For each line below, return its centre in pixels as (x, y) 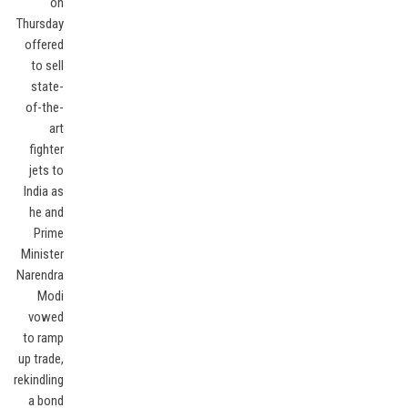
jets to (47, 170)
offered (45, 45)
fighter (47, 149)
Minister (43, 254)
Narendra (41, 275)
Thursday (41, 24)
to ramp (44, 338)
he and (47, 212)
